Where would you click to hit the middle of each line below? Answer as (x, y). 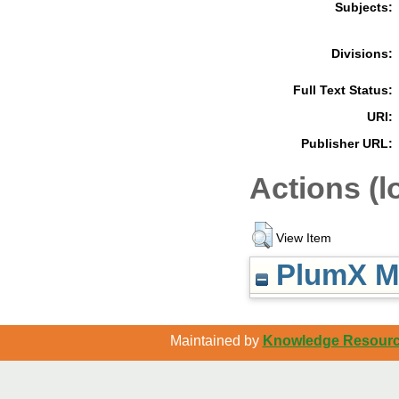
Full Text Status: (343, 90)
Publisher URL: (347, 143)
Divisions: (362, 53)
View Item (304, 238)
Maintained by (216, 341)
